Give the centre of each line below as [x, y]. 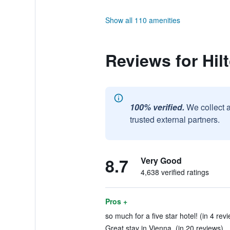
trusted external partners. [175, 119]
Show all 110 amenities [142, 20]
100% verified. [157, 107]
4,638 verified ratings [175, 172]
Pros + [116, 201]
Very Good [161, 160]
